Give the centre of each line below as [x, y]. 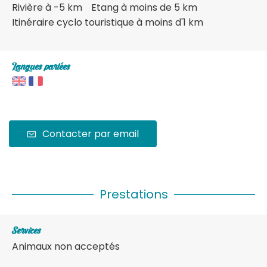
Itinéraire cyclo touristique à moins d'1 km [108, 23]
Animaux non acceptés [66, 247]
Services [26, 232]
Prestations [133, 195]
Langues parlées [41, 68]
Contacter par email [91, 134]
